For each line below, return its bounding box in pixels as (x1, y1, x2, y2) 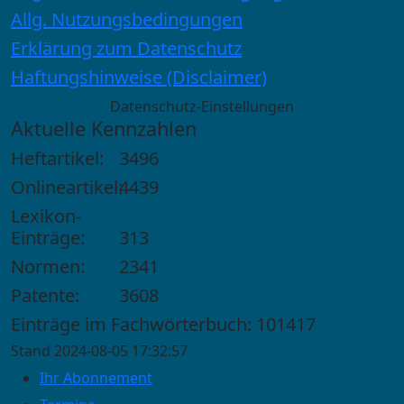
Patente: (11, 282, 79, 308)
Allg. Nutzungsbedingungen (11, 6, 243, 32)
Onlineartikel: (11, 174, 123, 199)
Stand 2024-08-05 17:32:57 (11, 340, 188, 361)
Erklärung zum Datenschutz (11, 35, 242, 60)
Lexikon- (11, 203, 81, 228)
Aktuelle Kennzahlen (11, 115, 197, 142)
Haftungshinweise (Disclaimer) (11, 64, 267, 89)
